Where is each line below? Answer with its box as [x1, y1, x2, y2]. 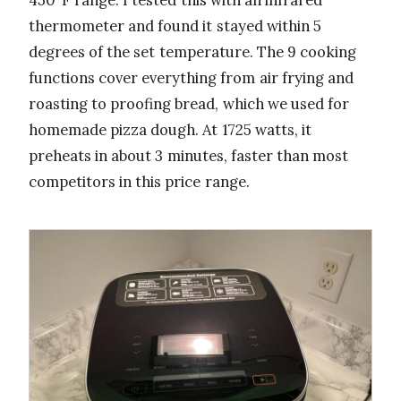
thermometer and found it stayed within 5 [29, 16, 321, 37]
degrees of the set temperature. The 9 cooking [29, 42, 357, 63]
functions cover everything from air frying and [29, 68, 354, 89]
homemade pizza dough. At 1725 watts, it [29, 120, 311, 141]
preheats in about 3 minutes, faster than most [29, 146, 349, 166]
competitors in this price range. [29, 172, 250, 192]
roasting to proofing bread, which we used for [29, 94, 350, 115]
